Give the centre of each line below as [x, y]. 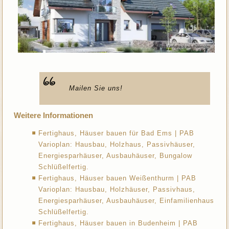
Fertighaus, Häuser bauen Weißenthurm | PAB [118, 178]
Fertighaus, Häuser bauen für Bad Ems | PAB [117, 133]
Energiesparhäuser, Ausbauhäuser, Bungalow [116, 156]
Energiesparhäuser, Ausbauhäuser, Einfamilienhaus [127, 201]
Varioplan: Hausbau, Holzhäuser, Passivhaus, [117, 190]
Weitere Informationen [54, 116]
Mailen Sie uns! [96, 88]
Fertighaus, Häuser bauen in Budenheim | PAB [118, 223]
